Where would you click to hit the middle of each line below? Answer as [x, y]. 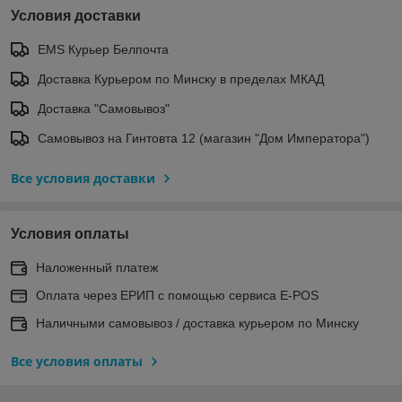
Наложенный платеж [97, 267]
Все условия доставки [83, 178]
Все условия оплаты [77, 361]
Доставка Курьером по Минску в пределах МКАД [181, 79]
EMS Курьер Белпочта [103, 49]
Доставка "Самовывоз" [104, 108]
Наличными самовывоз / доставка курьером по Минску [197, 323]
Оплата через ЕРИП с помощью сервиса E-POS [177, 295]
